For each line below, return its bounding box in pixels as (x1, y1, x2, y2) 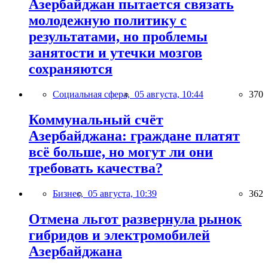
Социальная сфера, (53, 89, 135, 100)
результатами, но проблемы (29, 29, 208, 45)
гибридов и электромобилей (29, 227, 210, 243)
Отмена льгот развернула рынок (29, 211, 242, 227)
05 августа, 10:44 (135, 89, 203, 100)
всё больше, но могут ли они (29, 144, 213, 160)
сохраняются (29, 61, 112, 77)
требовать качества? (29, 160, 163, 176)
